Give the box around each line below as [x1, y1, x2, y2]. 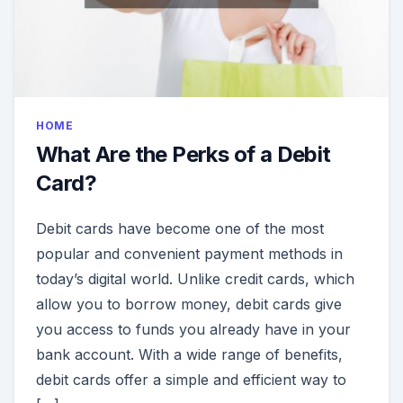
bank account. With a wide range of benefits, [36, 345, 343, 364]
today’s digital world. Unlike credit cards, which [36, 270, 354, 289]
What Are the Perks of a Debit [36, 141, 331, 168]
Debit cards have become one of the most [36, 219, 324, 238]
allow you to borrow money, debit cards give [36, 295, 342, 314]
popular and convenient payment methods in [36, 245, 343, 264]
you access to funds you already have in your [36, 320, 351, 339]
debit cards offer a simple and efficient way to [36, 371, 346, 390]
